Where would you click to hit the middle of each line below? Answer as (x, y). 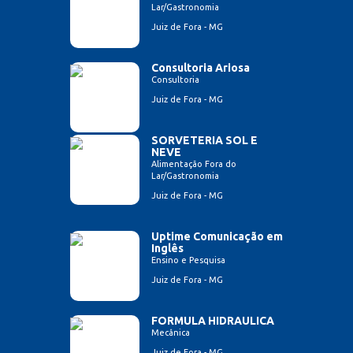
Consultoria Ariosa (201, 68)
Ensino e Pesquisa (188, 260)
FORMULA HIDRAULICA (213, 321)
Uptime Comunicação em (217, 237)
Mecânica (171, 333)
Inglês (167, 249)
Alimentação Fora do (194, 164)
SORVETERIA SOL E (204, 141)
